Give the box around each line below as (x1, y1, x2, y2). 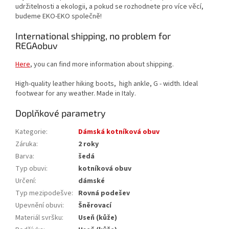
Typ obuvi (15, 164, 46, 174)
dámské (78, 176, 105, 187)
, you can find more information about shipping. (30, 59, 174, 70)
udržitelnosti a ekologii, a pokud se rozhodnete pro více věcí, (15, 2, 203, 12)
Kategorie (15, 127, 46, 138)
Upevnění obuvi (15, 200, 62, 211)
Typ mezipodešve (15, 188, 72, 199)
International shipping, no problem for (15, 30, 171, 42)
